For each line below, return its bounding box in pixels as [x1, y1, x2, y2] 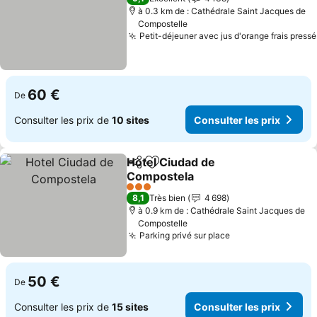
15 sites [112, 300, 149, 313]
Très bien [149, 192, 186, 203]
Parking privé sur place [139, 230, 231, 241]
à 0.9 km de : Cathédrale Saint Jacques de [138, 205, 306, 216]
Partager [126, 162, 168, 175]
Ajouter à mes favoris [151, 162, 266, 177]
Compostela [127, 169, 195, 183]
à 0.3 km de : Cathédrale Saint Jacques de [138, 6, 306, 16]
